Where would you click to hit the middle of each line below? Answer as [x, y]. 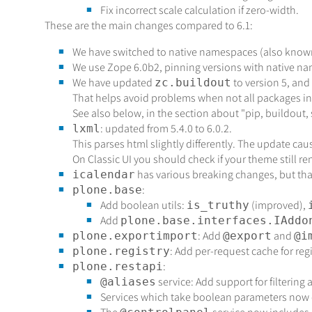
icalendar [103, 175]
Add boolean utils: [143, 205]
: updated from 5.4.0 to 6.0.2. [166, 129]
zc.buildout [193, 83]
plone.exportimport [135, 236]
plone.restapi [117, 267]
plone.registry [121, 251]
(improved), [278, 205]
